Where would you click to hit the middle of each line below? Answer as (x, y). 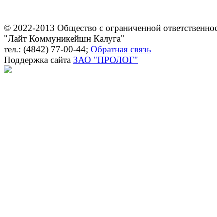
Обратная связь (121, 49)
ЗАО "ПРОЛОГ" (106, 60)
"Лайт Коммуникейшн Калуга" (64, 39)
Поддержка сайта (39, 60)
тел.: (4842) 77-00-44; (47, 49)
